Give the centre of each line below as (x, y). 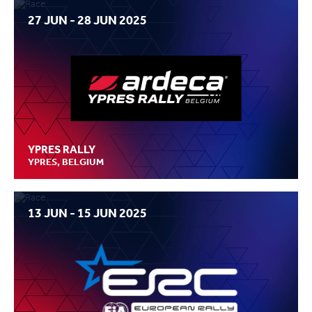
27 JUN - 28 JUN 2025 (87, 20)
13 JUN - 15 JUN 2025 (87, 213)
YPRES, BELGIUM (66, 162)
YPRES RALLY (62, 150)
